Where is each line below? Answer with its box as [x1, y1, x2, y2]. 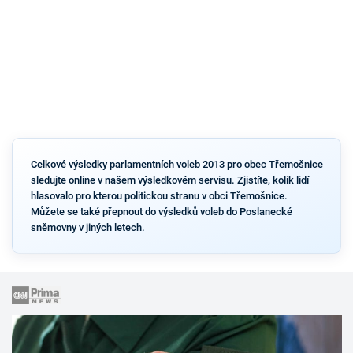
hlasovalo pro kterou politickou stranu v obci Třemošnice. [30, 189, 288, 202]
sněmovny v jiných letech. [30, 221, 145, 233]
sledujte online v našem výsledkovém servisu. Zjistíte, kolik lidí [30, 173, 309, 186]
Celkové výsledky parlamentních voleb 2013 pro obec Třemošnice [30, 158, 323, 170]
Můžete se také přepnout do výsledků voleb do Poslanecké [30, 205, 292, 217]
